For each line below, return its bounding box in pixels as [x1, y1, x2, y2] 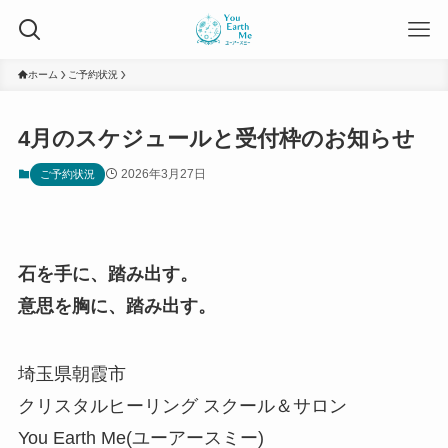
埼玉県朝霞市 [17, 363, 126, 384]
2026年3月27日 [120, 167, 206, 182]
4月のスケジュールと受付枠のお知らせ [17, 126, 415, 152]
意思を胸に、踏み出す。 [17, 295, 216, 316]
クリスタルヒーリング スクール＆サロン [17, 395, 347, 416]
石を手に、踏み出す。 [17, 263, 198, 284]
